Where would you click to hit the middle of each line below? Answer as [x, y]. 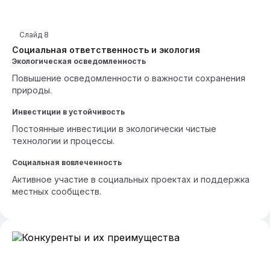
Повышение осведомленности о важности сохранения [129, 78]
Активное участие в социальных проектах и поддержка [131, 179]
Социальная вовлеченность [67, 162]
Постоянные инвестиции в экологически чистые [114, 129]
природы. [32, 90]
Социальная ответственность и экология [106, 50]
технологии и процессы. [63, 141]
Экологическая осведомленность [79, 61]
